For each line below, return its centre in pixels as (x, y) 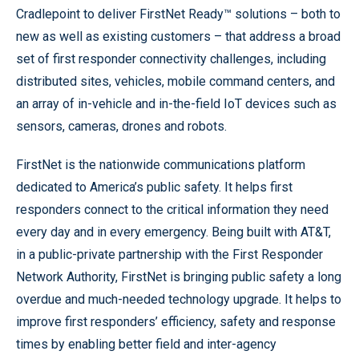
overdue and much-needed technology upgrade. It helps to (179, 299)
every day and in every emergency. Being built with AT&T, (173, 232)
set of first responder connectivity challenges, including (171, 58)
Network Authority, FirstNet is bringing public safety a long (179, 276)
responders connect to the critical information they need (172, 209)
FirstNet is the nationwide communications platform (161, 164)
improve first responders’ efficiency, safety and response (176, 321)
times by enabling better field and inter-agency (146, 344)
